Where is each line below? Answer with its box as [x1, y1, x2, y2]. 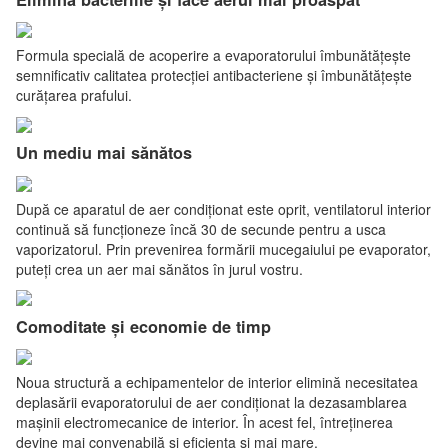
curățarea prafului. [16, 85, 132, 106]
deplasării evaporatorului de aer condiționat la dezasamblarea [16, 392, 407, 413]
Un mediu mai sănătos [16, 141, 192, 165]
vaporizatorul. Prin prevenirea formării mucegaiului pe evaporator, [16, 238, 431, 259]
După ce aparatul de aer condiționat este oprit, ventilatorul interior [16, 198, 431, 219]
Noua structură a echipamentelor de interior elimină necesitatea [16, 372, 418, 393]
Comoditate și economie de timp [16, 314, 271, 338]
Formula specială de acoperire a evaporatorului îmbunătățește [16, 45, 411, 66]
